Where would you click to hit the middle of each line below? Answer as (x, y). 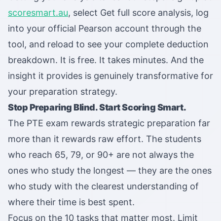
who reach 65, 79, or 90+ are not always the (101, 155)
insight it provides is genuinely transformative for (110, 76)
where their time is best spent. (71, 202)
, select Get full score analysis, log (138, 13)
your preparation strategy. (63, 92)
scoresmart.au (38, 13)
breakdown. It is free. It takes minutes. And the (106, 60)
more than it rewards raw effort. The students (105, 139)
